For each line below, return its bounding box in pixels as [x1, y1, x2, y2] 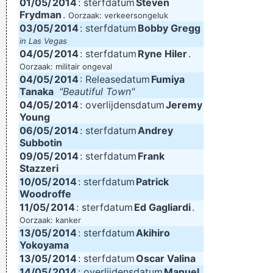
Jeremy [166, 99, 202, 111]
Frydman [19, 9, 62, 21]
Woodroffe [19, 188, 71, 200]
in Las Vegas [19, 36, 67, 46]
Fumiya [151, 73, 185, 85]
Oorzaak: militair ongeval [19, 62, 112, 71]
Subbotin [19, 136, 62, 149]
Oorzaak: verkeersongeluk [68, 10, 168, 20]
